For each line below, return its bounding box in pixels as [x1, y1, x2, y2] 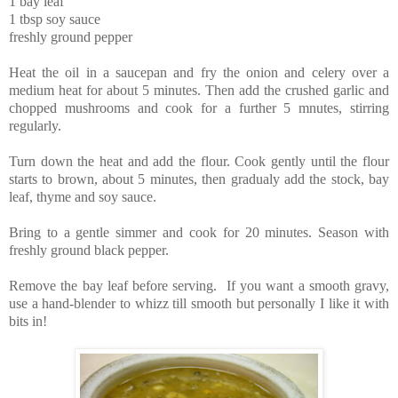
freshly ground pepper [9, 28, 132, 44]
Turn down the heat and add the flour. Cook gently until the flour [9, 153, 389, 169]
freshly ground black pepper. [9, 242, 172, 258]
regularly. [9, 117, 61, 133]
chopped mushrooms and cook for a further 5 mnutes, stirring [9, 99, 389, 115]
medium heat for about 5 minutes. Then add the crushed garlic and [9, 82, 389, 98]
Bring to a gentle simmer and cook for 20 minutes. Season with [9, 224, 389, 240]
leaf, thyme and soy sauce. [9, 188, 156, 204]
